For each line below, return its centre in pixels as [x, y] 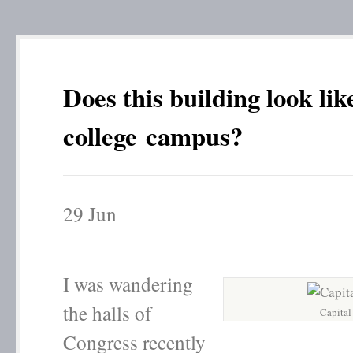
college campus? [153, 136]
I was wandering [128, 284]
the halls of [107, 313]
